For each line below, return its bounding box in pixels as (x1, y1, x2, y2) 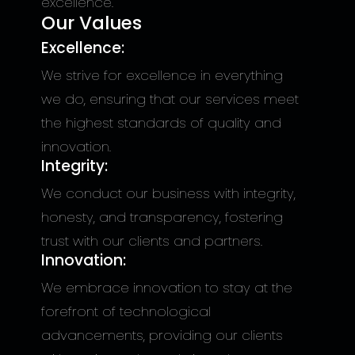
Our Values (40, 10, 142, 36)
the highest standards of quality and (40, 113, 281, 132)
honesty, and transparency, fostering (40, 208, 283, 227)
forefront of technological (40, 302, 211, 321)
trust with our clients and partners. (40, 231, 262, 250)
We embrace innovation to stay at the (40, 278, 292, 297)
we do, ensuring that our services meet (40, 90, 299, 109)
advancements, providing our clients (40, 326, 283, 345)
